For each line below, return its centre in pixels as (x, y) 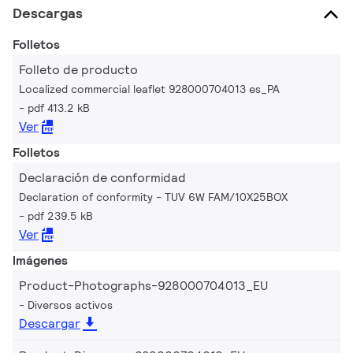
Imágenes (40, 260)
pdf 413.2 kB (59, 108)
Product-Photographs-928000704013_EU (143, 285)
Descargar (50, 323)
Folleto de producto (78, 69)
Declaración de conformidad (102, 177)
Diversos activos (70, 305)
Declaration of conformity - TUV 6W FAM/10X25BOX (153, 197)
